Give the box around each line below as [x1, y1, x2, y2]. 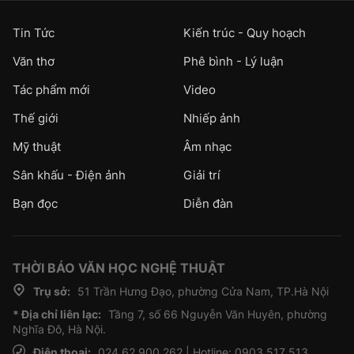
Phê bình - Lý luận [183, 53, 284, 69]
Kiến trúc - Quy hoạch [183, 24, 306, 40]
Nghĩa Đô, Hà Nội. [13, 322, 106, 336]
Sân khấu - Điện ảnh [13, 167, 126, 183]
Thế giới [13, 110, 58, 126]
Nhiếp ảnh [183, 110, 240, 126]
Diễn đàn [183, 195, 233, 211]
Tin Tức [13, 24, 55, 40]
